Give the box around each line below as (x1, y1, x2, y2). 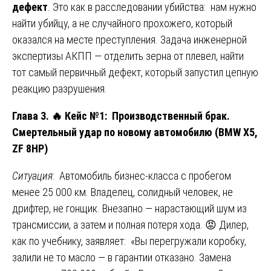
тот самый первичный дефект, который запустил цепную (12, 65, 258, 79)
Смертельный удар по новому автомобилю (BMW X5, (12, 125, 258, 139)
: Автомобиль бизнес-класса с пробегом (53, 169, 231, 182)
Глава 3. (12, 109, 51, 122)
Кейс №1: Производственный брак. (62, 109, 230, 122)
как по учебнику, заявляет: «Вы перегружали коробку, (12, 234, 246, 247)
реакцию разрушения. (12, 82, 107, 95)
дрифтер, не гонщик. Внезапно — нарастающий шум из (12, 201, 247, 215)
